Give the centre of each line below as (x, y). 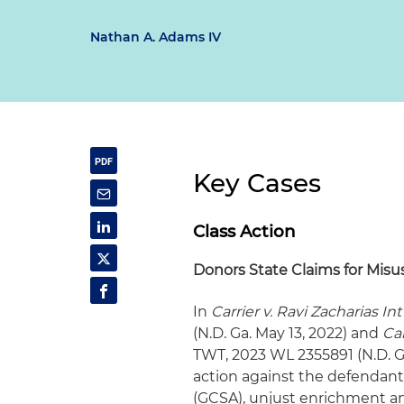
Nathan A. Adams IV (156, 37)
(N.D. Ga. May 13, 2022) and (288, 333)
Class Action (245, 231)
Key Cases (257, 183)
